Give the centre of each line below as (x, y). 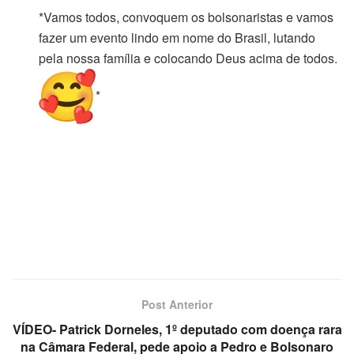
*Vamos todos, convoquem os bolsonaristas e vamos (186, 17)
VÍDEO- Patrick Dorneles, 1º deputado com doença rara (177, 330)
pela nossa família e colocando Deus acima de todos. (190, 58)
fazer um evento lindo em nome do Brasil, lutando (177, 37)
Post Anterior (177, 305)
